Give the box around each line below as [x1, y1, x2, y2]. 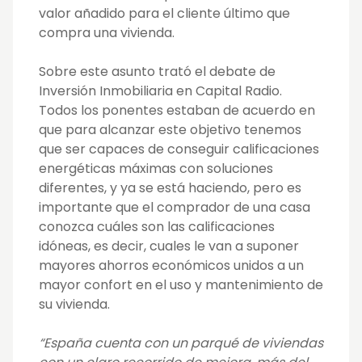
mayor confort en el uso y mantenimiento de [39, 276, 323, 295]
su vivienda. [39, 295, 110, 314]
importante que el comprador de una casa [39, 198, 310, 217]
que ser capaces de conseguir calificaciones [39, 140, 319, 159]
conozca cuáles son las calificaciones [39, 217, 275, 237]
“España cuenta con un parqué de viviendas [39, 334, 323, 353]
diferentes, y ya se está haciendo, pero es [39, 179, 301, 198]
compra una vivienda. [39, 23, 175, 43]
